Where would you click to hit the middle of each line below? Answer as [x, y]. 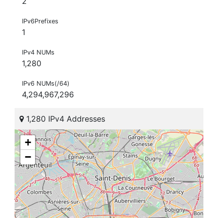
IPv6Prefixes [40, 21]
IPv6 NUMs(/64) [46, 84]
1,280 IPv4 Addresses [64, 119]
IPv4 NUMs [38, 53]
